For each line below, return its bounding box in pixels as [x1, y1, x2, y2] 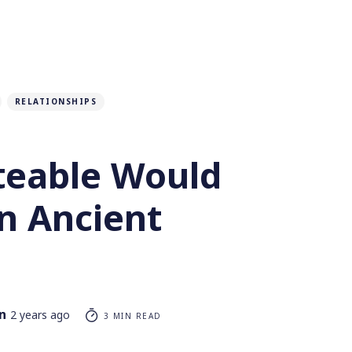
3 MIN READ [100, 310, 162, 321]
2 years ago [10, 306, 70, 322]
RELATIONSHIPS [14, 95, 97, 107]
